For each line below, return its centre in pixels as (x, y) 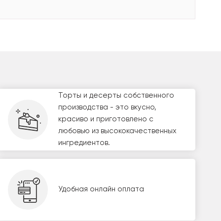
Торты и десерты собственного (116, 96)
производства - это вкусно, (107, 108)
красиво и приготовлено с (106, 119)
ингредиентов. (84, 143)
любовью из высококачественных (117, 131)
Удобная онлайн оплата (101, 189)
